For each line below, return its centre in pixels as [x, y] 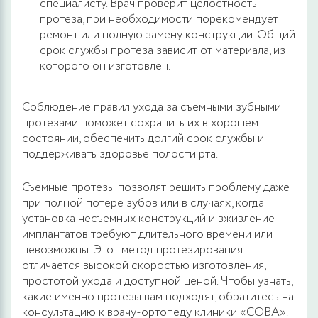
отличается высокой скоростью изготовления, [144, 265]
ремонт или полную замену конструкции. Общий [168, 35]
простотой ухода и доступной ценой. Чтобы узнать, [157, 281]
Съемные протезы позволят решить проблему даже [156, 187]
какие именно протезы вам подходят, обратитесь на [158, 297]
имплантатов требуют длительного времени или [147, 234]
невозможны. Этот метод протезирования [132, 250]
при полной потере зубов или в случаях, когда [143, 203]
